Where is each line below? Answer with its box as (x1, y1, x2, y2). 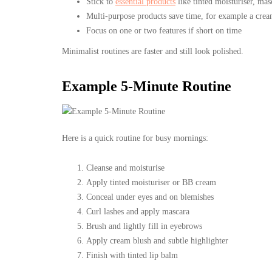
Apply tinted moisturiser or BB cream (86, 177, 216, 187)
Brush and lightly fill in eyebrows (86, 221, 202, 231)
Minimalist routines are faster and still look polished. (62, 46, 243, 56)
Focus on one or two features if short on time (86, 25, 242, 35)
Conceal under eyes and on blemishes (86, 192, 214, 202)
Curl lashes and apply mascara (86, 206, 189, 216)
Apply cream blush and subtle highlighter (86, 236, 228, 245)
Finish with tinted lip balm (86, 250, 178, 260)
